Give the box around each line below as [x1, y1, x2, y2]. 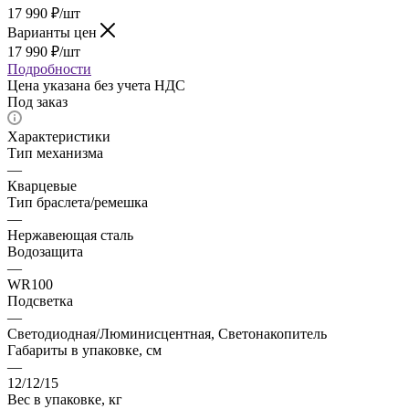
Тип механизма [7, 144, 103, 161]
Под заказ [7, 93, 68, 110]
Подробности [7, 60, 91, 77]
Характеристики [7, 128, 110, 144]
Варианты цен [7, 24, 100, 40]
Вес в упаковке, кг [7, 391, 122, 407]
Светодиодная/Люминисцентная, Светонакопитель [7, 325, 327, 341]
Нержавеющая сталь [7, 226, 133, 243]
